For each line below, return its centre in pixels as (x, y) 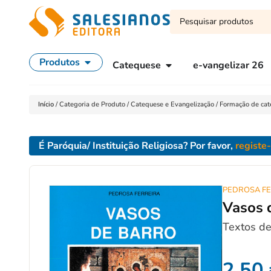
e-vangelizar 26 (228, 65)
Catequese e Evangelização (172, 104)
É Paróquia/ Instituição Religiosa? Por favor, (137, 146)
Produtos (60, 62)
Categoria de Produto (92, 104)
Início (47, 104)
